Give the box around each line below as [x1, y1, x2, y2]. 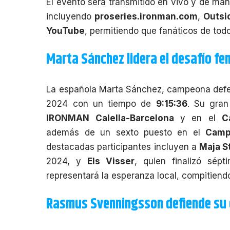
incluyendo [46, 11, 95, 22]
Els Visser [87, 156, 135, 166]
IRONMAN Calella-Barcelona [46, 112, 174, 123]
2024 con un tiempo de [46, 98, 156, 109]
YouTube [46, 25, 85, 36]
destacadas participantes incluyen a [46, 141, 199, 152]
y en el [174, 112, 222, 123]
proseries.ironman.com [94, 11, 198, 22]
